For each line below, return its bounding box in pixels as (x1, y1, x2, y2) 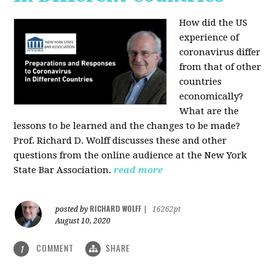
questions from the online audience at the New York (14, 149, 247, 161)
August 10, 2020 (55, 216, 111, 225)
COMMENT (34, 241, 77, 254)
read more (114, 164, 163, 176)
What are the (179, 105, 239, 117)
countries (179, 76, 222, 87)
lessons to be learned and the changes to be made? (14, 120, 241, 131)
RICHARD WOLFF (90, 203, 142, 214)
